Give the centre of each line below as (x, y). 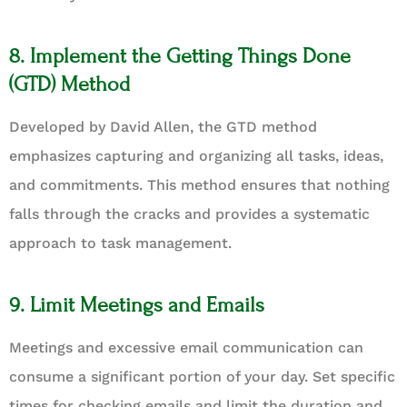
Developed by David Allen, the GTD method (163, 126)
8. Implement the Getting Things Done (180, 55)
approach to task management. (120, 243)
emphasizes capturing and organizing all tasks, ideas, (196, 155)
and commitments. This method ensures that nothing (199, 184)
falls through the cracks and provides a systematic (189, 213)
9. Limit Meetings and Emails (137, 304)
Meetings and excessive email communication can (186, 347)
